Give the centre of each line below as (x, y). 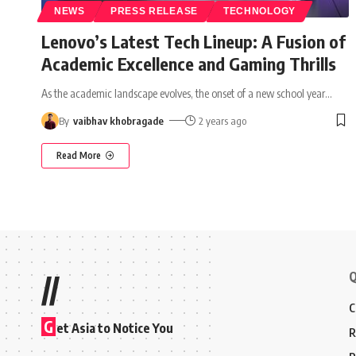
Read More (79, 155)
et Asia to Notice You (115, 328)
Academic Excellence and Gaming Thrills (189, 63)
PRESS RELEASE (154, 11)
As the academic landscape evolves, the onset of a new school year (183, 93)
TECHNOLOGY (259, 11)
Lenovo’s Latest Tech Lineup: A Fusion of (193, 41)
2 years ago (223, 120)
